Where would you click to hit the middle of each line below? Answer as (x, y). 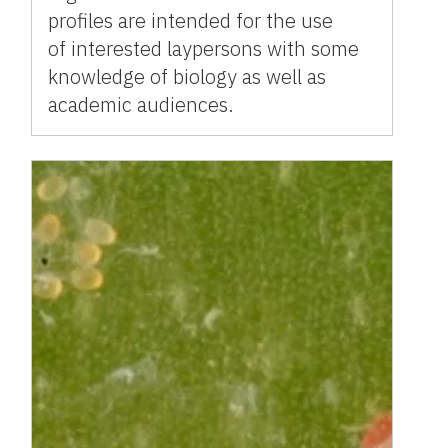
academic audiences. (141, 104)
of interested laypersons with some (204, 48)
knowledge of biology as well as (187, 76)
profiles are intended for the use (191, 20)
